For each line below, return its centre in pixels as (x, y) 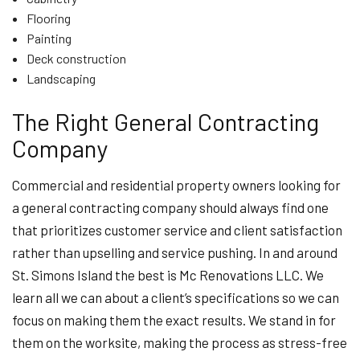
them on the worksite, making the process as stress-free (180, 342)
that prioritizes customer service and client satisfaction (177, 230)
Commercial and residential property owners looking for (176, 185)
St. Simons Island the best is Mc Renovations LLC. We (168, 275)
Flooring (48, 18)
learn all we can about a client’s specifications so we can (176, 297)
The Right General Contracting (166, 121)
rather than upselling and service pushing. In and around (175, 252)
